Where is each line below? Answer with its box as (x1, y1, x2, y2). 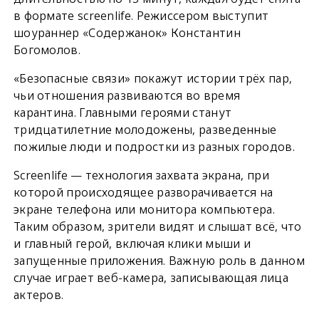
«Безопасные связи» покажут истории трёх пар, (13, 70, 293, 86)
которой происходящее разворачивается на (13, 184, 273, 200)
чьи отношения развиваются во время (13, 87, 241, 103)
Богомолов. (13, 41, 80, 58)
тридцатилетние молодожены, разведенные (13, 121, 277, 137)
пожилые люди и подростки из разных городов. (13, 138, 295, 155)
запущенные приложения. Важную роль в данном (13, 252, 305, 268)
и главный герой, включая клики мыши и (13, 235, 251, 251)
